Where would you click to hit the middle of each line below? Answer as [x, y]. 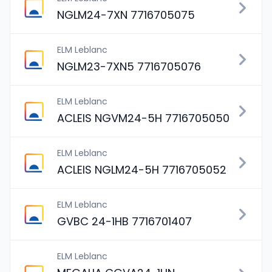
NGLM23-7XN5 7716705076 [129, 66]
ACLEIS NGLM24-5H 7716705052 [142, 170]
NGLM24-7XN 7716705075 [126, 15]
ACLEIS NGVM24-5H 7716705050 [143, 118]
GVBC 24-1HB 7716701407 [124, 221]
